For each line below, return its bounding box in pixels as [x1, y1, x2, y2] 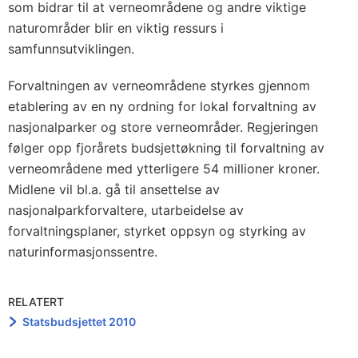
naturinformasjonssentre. [8, 244, 157, 260]
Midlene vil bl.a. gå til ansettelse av [8, 181, 220, 197]
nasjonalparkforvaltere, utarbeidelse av [8, 202, 244, 218]
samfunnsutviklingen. [8, 41, 134, 57]
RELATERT [8, 295, 64, 308]
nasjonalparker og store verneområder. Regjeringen [8, 119, 318, 135]
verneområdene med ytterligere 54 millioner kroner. [8, 161, 320, 177]
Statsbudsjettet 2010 [22, 315, 137, 328]
